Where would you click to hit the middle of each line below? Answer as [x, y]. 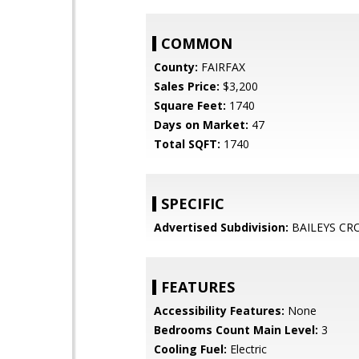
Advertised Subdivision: [221, 227]
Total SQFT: [187, 144]
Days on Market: [201, 125]
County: [176, 67]
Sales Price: [187, 86]
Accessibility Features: [219, 311]
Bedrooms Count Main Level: [236, 330]
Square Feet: [190, 105]
